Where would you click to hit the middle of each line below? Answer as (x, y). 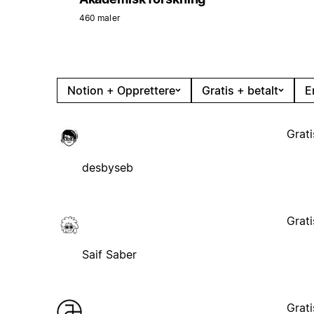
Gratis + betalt (240, 90)
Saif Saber (109, 254)
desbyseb (107, 167)
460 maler (99, 18)
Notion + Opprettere (121, 90)
